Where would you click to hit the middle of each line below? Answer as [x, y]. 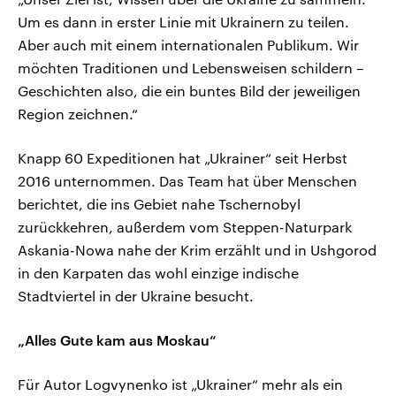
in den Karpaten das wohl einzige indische [158, 273]
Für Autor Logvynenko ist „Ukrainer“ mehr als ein [180, 385]
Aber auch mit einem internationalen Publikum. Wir [188, 45]
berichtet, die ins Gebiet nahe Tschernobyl [159, 204]
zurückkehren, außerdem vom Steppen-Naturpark [185, 227]
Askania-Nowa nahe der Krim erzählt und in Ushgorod [197, 250]
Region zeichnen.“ [78, 114]
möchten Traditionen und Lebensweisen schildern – [191, 68]
